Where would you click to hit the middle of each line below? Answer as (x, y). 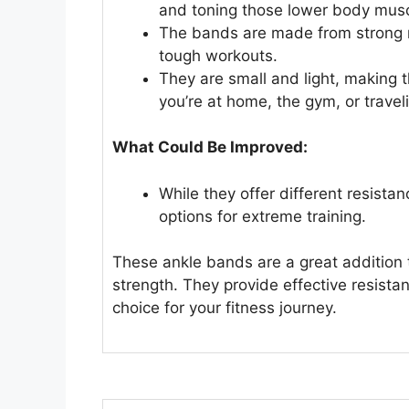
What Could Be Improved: (210, 147)
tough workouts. (218, 55)
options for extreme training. (262, 216)
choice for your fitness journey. (225, 308)
